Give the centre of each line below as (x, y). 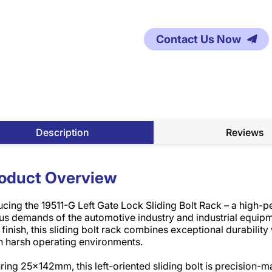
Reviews (245, 132)
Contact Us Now (198, 39)
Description (62, 132)
